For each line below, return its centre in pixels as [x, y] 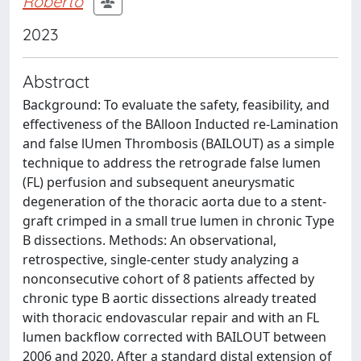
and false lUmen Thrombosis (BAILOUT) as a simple [178, 143]
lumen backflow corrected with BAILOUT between [174, 337]
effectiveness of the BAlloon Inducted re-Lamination [180, 124]
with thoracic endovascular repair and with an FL [171, 317]
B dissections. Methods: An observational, [149, 240]
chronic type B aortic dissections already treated [170, 298]
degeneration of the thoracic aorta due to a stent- [174, 201]
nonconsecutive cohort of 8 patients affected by [168, 279]
